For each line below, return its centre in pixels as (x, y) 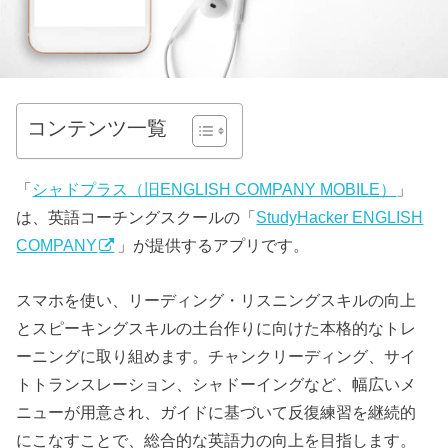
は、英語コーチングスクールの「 (136, 217)
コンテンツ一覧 (97, 127)
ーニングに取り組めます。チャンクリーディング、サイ (216, 355)
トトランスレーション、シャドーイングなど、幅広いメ (216, 383)
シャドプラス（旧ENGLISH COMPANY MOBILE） (214, 189)
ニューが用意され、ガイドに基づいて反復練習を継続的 (216, 411)
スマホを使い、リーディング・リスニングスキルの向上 (216, 299)
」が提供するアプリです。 (213, 245)
